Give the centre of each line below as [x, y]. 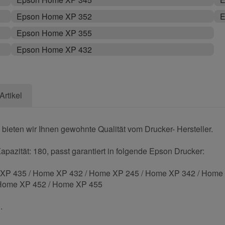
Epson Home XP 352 [54, 17]
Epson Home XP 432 [54, 50]
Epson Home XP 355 [54, 33]
